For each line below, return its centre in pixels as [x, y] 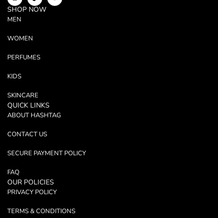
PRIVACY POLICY [32, 192]
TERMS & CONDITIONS [41, 211]
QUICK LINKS [28, 106]
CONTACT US [27, 135]
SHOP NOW [27, 10]
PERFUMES [24, 58]
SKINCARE [23, 96]
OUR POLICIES [31, 182]
